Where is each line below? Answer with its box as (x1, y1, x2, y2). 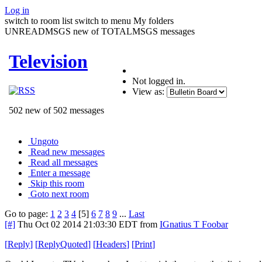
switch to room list (5, 15, 73, 26)
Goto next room (30, 188, 89, 199)
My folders (133, 15, 174, 26)
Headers (96, 239, 126, 249)
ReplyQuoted (38, 239, 88, 249)
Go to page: (5, 208, 50, 219)
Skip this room (30, 178, 84, 188)
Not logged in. (132, 75, 185, 86)
